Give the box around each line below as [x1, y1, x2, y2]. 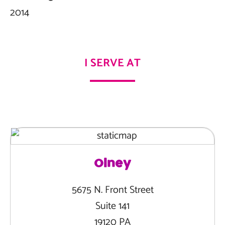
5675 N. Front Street [71, 182, 154, 198]
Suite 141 [95, 198, 130, 214]
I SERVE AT [84, 54, 141, 72]
